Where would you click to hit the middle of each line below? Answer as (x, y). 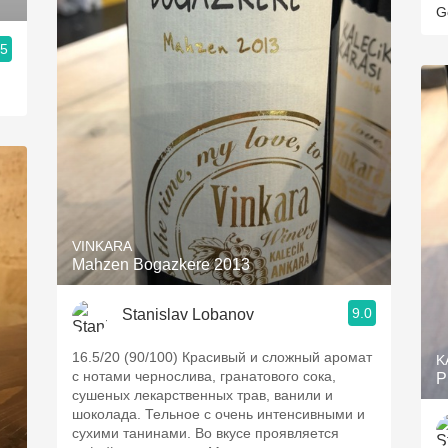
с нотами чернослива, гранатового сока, (204, 376)
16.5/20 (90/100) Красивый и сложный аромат (222, 357)
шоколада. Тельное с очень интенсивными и (218, 414)
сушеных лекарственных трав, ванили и (202, 395)
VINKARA (102, 246)
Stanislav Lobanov (188, 314)
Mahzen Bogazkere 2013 (161, 264)
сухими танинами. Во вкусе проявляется (205, 433)
